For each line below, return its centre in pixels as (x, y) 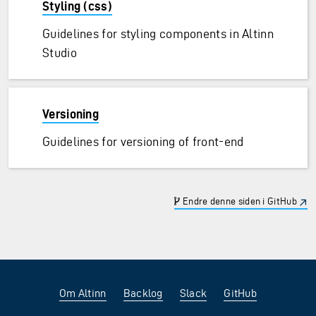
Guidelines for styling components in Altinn (158, 34)
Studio (60, 53)
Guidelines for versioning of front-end (143, 141)
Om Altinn (83, 293)
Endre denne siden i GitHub (238, 202)
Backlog (143, 293)
